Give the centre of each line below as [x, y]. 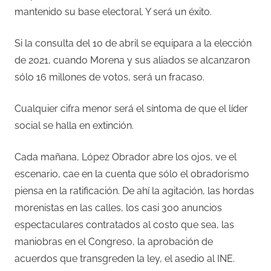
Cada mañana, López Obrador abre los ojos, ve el [126, 157]
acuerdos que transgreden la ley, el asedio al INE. [125, 259]
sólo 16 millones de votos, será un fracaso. [109, 77]
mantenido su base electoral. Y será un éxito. [113, 12]
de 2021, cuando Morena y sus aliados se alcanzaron [132, 60]
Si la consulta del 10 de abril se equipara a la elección [133, 44]
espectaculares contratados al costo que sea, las [124, 225]
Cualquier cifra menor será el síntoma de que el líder [131, 109]
